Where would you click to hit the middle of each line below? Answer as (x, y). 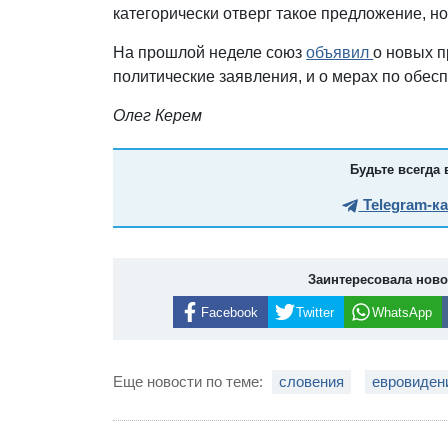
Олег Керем (158, 115)
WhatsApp (401, 312)
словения (312, 382)
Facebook (229, 312)
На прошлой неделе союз (210, 52)
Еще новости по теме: (190, 382)
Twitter (314, 312)
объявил (340, 52)
